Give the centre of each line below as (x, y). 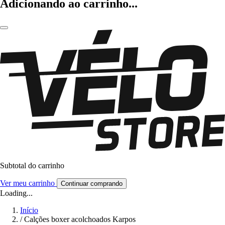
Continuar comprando (92, 184)
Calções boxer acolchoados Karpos (80, 219)
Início (29, 210)
